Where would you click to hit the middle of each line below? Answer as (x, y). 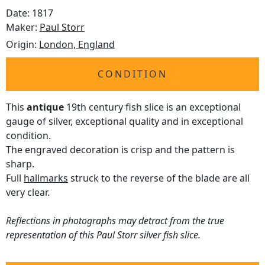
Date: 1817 (30, 13)
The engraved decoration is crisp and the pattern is (120, 150)
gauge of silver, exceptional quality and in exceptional (125, 122)
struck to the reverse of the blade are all (159, 178)
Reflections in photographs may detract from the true (115, 221)
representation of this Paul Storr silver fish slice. (103, 235)
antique (45, 107)
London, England (77, 45)
